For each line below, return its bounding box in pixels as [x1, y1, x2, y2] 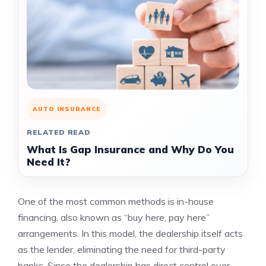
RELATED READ [27, 128, 91, 137]
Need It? [27, 156, 71, 168]
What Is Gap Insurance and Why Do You [27, 143, 234, 156]
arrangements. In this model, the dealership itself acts [18, 227, 243, 239]
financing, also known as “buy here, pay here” [18, 211, 210, 223]
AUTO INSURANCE [33, 105, 100, 113]
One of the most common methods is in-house [18, 195, 214, 207]
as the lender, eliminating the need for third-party [18, 243, 226, 255]
